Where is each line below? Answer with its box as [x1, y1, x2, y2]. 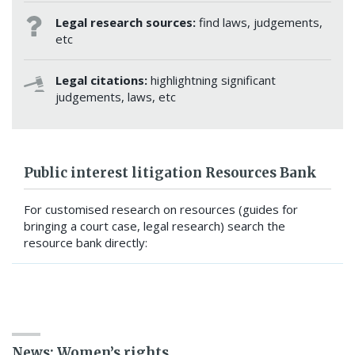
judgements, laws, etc [55, 89, 176, 105]
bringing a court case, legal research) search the [24, 218, 285, 235]
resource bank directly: [24, 235, 147, 251]
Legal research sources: [55, 14, 199, 31]
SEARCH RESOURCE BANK [24, 278, 169, 295]
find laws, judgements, [199, 14, 323, 31]
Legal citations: [55, 72, 151, 89]
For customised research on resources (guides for [24, 201, 298, 218]
